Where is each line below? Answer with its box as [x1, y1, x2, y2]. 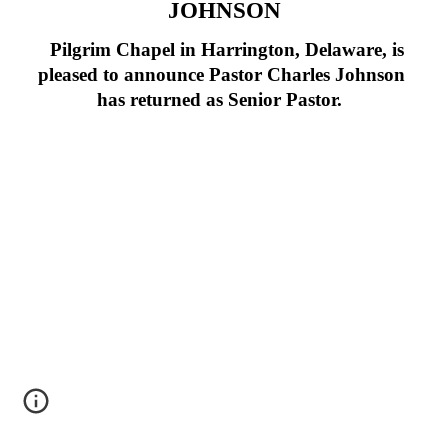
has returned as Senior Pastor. [96, 88, 352, 110]
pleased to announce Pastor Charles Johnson [38, 63, 410, 85]
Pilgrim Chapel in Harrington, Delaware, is [44, 38, 404, 60]
